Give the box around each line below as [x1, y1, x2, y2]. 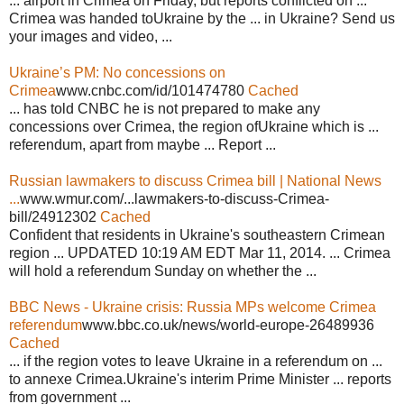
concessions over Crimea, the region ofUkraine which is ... [9, 118, 379, 134]
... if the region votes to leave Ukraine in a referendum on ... [9, 353, 382, 369]
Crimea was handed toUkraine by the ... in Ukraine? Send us [9, 10, 395, 26]
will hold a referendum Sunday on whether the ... [9, 262, 317, 279]
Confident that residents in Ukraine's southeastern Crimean [9, 226, 385, 243]
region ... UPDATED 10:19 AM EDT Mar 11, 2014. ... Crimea [9, 244, 390, 261]
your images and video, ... [9, 28, 172, 44]
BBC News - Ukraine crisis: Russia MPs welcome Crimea [9, 298, 376, 315]
